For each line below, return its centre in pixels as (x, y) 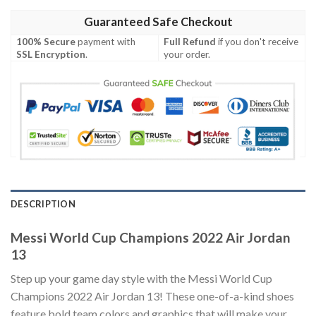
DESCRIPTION (43, 203)
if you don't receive (257, 41)
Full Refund (190, 41)
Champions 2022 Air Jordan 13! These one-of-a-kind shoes (152, 296)
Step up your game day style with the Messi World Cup (141, 279)
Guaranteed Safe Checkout (158, 22)
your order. (187, 54)
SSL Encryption (51, 54)
